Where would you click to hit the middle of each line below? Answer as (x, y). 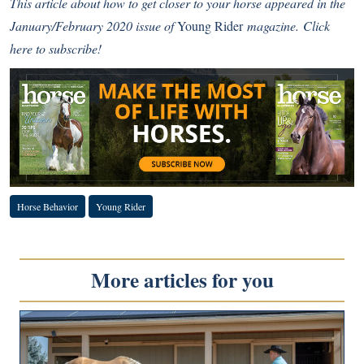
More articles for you (182, 279)
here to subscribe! (56, 48)
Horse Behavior (48, 206)
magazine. (273, 25)
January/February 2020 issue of (93, 25)
